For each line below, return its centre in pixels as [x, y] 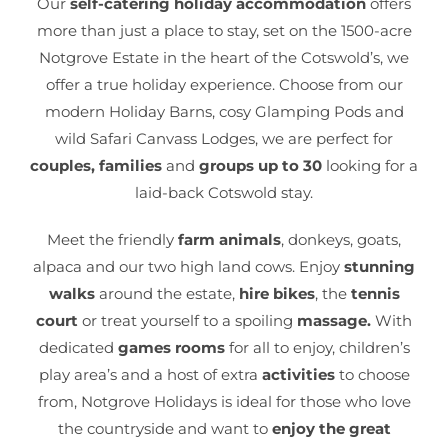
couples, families [96, 165]
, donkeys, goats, [341, 239]
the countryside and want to [164, 428]
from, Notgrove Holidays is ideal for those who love [224, 401]
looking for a [370, 165]
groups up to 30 [260, 165]
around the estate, [166, 293]
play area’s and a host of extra [150, 374]
